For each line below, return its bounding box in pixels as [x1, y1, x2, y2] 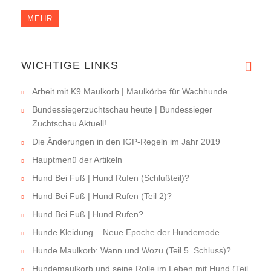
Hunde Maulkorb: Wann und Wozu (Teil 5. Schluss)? [32, 246, 231, 256]
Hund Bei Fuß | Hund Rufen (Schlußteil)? [32, 173, 189, 183]
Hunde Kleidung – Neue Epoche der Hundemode [32, 227, 220, 238]
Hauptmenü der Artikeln [32, 155, 122, 165]
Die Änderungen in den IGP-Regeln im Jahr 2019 [32, 137, 220, 147]
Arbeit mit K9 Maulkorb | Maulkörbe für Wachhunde [32, 87, 227, 97]
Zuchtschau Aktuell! [32, 119, 106, 129]
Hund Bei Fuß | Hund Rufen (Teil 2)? [32, 191, 172, 201]
